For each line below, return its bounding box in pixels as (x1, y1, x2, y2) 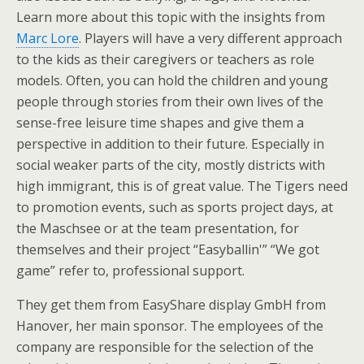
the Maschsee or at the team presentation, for (16, 219, 299, 237)
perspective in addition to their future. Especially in (16, 135, 324, 153)
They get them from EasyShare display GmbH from (16, 296, 326, 314)
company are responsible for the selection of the (16, 338, 314, 356)
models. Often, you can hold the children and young (16, 71, 328, 89)
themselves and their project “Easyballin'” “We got (16, 240, 319, 258)
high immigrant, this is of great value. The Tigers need (16, 177, 348, 195)
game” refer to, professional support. (16, 262, 245, 279)
